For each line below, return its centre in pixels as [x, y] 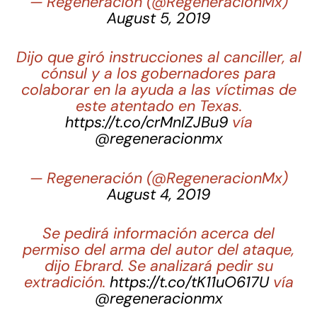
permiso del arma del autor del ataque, [158, 250]
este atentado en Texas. [158, 106]
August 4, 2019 [158, 194]
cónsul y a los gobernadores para [158, 74]
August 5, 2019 [158, 18]
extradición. [67, 283]
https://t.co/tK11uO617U [189, 283]
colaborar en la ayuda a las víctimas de [158, 90]
